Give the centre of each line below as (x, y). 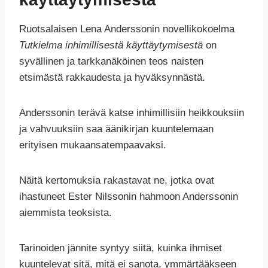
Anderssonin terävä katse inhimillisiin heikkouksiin (132, 113)
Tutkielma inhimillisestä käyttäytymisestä (111, 45)
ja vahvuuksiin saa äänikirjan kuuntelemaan (116, 129)
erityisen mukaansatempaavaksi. (93, 145)
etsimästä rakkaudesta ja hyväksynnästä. (112, 78)
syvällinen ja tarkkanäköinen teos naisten (111, 62)
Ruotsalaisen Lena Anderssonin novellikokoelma (127, 29)
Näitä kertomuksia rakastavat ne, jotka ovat (117, 181)
